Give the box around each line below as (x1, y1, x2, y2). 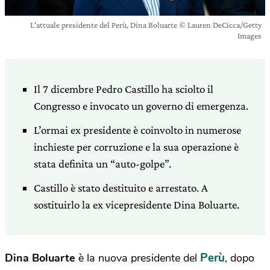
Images (237, 31, 262, 40)
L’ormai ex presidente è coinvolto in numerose (34, 124, 241, 136)
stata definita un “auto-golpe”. (34, 157, 171, 170)
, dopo (225, 251, 254, 265)
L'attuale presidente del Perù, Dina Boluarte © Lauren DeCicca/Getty (30, 20, 262, 30)
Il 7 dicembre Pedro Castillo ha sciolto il (34, 83, 213, 95)
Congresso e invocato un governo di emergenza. (34, 99, 248, 112)
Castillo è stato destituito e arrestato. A (34, 181, 208, 194)
